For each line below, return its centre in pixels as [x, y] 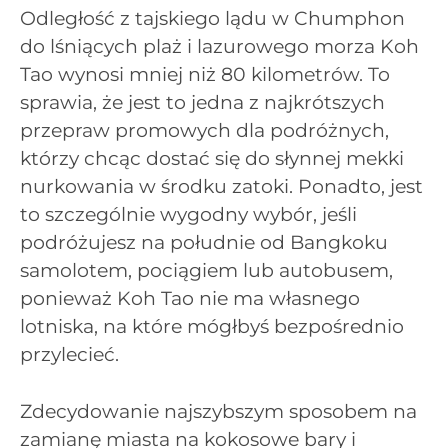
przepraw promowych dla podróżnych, [204, 131]
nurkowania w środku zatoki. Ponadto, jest [221, 187]
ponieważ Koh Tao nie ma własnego [190, 299]
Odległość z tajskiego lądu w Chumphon [212, 19]
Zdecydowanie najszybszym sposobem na [218, 411]
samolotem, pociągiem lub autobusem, [206, 271]
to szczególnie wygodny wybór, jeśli [188, 215]
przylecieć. [69, 355]
